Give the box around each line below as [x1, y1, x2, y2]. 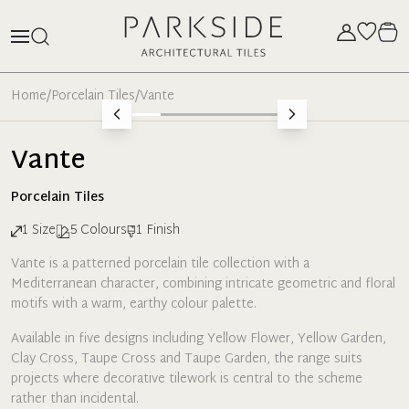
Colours [80, 219, 127, 242]
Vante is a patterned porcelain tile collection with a [11, 253, 309, 276]
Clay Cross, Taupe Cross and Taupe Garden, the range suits [11, 348, 362, 371]
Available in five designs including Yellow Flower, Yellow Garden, [11, 328, 386, 351]
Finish [146, 219, 180, 242]
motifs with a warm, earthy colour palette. [11, 293, 257, 316]
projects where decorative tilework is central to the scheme [11, 368, 362, 391]
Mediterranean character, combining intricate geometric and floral [11, 273, 395, 296]
